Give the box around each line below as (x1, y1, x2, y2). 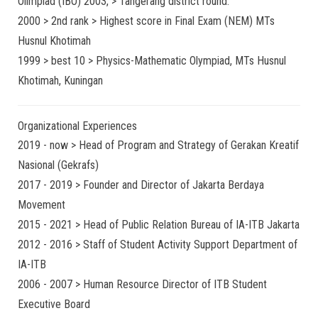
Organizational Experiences (18, 119, 137, 133)
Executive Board (18, 297, 90, 311)
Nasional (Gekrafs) (18, 158, 99, 172)
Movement (18, 198, 65, 212)
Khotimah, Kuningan (18, 74, 103, 87)
